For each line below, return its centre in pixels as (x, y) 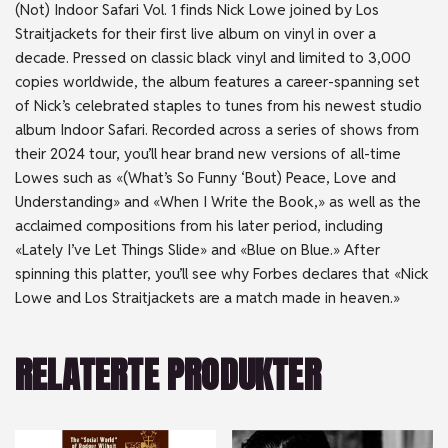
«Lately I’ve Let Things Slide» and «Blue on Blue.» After (197, 249)
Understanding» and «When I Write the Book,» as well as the (218, 201)
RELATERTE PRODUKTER (168, 375)
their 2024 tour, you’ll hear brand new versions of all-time (208, 153)
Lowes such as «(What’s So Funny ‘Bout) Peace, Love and (205, 177)
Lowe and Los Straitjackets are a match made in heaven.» (207, 297)
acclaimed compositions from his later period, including (199, 225)
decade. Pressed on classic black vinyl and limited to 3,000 (213, 57)
